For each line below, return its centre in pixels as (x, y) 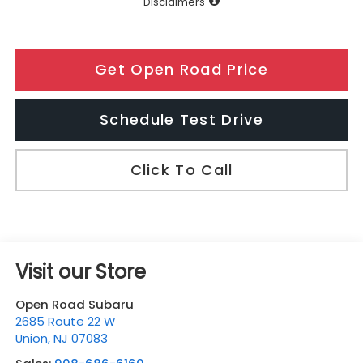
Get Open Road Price (181, 70)
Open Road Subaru (74, 305)
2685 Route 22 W (65, 322)
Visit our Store (80, 272)
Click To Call (181, 170)
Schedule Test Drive (181, 120)
